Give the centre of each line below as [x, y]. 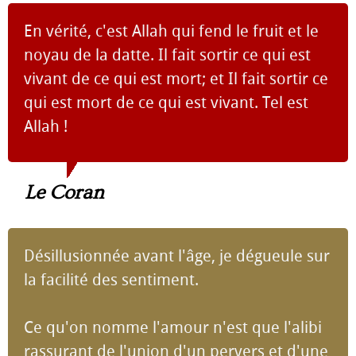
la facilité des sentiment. [111, 280]
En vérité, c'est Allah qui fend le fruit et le [171, 31]
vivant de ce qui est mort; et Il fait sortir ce [176, 79]
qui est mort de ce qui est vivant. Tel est [166, 103]
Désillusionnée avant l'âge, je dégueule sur [177, 256]
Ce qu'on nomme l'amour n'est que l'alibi [173, 327]
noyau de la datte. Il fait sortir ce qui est [167, 55]
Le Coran [64, 193]
